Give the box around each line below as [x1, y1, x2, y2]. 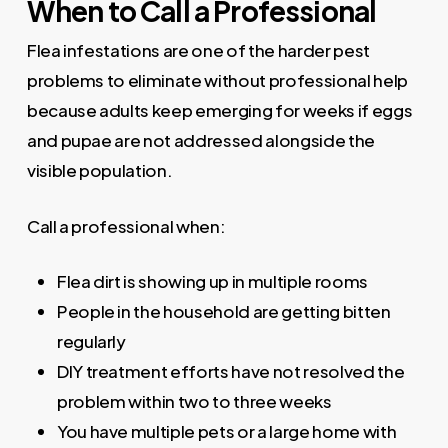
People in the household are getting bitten [56, 300, 391, 323]
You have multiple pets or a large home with [56, 420, 397, 443]
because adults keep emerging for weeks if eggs [26, 99, 413, 122]
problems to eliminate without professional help [26, 69, 408, 92]
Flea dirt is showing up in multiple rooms [56, 270, 368, 293]
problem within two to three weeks [56, 390, 332, 413]
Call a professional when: [26, 214, 226, 237]
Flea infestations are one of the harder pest [26, 39, 370, 62]
